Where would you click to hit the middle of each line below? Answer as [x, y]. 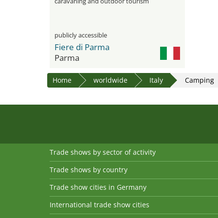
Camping [200, 80]
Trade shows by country [89, 170]
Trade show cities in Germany [98, 187]
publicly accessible [81, 35]
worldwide [110, 80]
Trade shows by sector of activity [103, 152]
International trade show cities [100, 205]
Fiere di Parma [82, 47]
